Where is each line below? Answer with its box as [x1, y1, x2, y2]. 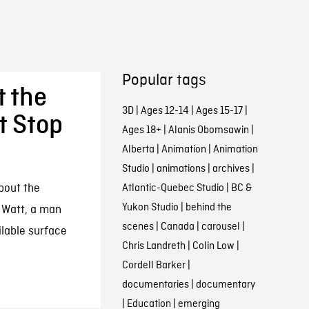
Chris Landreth [121, 239, 186, 253]
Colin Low [192, 239, 235, 253]
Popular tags [121, 71, 206, 90]
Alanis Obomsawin [168, 123, 249, 137]
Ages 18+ [121, 123, 161, 137]
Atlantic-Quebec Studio [121, 181, 224, 195]
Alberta [121, 143, 154, 157]
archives [212, 162, 250, 176]
